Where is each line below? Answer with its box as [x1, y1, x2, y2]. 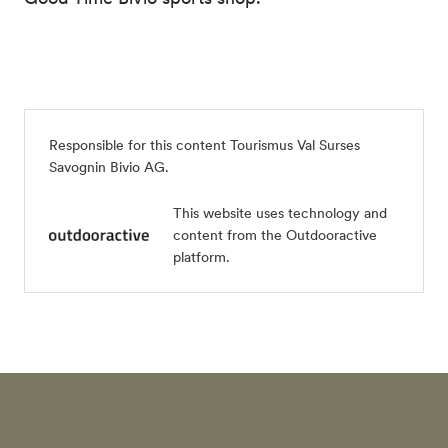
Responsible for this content [49, 136, 230, 154]
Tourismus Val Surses [230, 136, 360, 154]
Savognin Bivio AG [49, 158, 165, 176]
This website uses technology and [173, 204, 387, 222]
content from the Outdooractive [173, 226, 377, 244]
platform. [173, 248, 230, 266]
